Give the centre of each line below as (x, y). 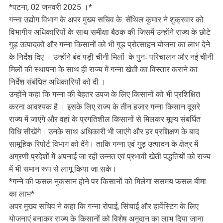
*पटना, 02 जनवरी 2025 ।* (51, 7)
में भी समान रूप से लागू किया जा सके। (63, 169)
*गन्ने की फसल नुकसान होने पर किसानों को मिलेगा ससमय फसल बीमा (108, 182)
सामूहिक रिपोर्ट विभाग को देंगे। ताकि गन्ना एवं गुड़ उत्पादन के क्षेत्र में (104, 144)
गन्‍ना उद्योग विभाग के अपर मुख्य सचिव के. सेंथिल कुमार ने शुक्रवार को (106, 20)
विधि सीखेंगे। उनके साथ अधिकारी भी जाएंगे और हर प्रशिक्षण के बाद (104, 132)
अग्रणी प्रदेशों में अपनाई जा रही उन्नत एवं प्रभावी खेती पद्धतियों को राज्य (110, 157)
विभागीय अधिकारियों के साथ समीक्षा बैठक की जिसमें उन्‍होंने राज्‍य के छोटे (110, 32)
